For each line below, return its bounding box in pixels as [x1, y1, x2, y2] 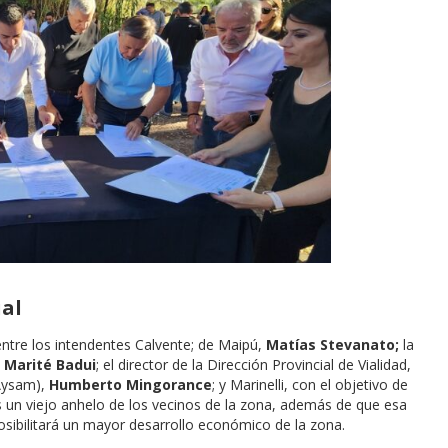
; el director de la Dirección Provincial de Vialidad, [96, 355, 411, 375]
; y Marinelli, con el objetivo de [212, 375, 408, 395]
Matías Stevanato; [266, 335, 403, 355]
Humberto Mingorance [49, 375, 212, 395]
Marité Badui [4, 355, 96, 375]
